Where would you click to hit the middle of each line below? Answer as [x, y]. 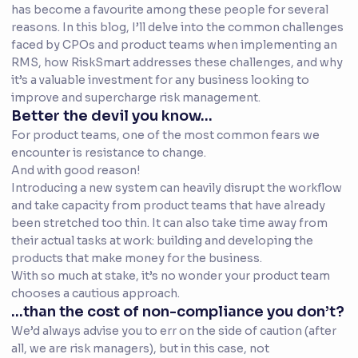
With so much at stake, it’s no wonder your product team [171, 276]
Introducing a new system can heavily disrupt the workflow [177, 188]
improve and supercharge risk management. [136, 98]
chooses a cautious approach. [95, 294]
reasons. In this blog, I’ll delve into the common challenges [177, 28]
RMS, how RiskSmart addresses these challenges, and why [177, 63]
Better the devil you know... [112, 116]
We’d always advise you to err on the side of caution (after [174, 331]
